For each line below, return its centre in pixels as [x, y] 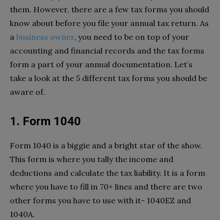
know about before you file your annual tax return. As [109, 23]
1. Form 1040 [45, 122]
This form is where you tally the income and [92, 159]
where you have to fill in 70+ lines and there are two [106, 187]
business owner [45, 37]
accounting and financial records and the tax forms [107, 51]
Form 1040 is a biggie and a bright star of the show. [106, 146]
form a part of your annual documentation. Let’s [101, 65]
